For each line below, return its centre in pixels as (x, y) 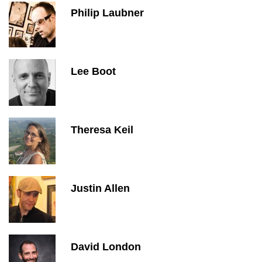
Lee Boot (93, 71)
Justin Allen (100, 188)
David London (106, 247)
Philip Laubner (107, 13)
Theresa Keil (102, 130)
